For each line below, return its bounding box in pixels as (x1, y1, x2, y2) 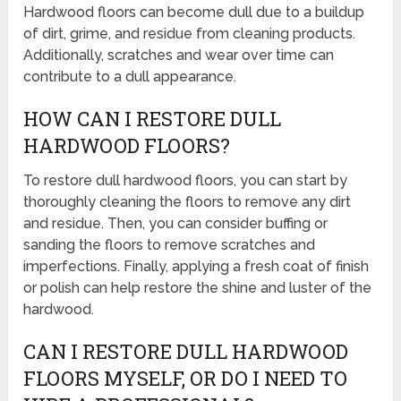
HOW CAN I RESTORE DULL (23, 106, 282, 132)
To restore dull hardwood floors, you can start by (23, 172, 348, 190)
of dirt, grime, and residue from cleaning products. (23, 25, 356, 43)
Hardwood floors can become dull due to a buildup (23, 4, 365, 21)
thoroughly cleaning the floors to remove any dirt (23, 193, 352, 211)
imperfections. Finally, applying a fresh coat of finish (23, 258, 370, 276)
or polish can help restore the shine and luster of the (23, 279, 372, 297)
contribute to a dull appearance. (23, 68, 237, 86)
